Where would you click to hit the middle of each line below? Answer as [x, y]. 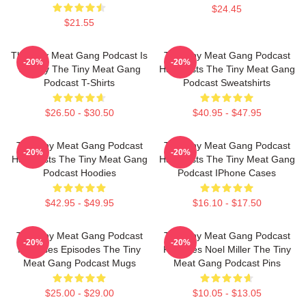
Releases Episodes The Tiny [79, 249]
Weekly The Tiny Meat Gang [79, 69]
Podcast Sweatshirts [227, 83]
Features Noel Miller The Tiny [227, 249]
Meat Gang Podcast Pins [227, 263]
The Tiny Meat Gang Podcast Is [79, 55]
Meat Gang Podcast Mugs [79, 263]
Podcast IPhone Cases [227, 173]
